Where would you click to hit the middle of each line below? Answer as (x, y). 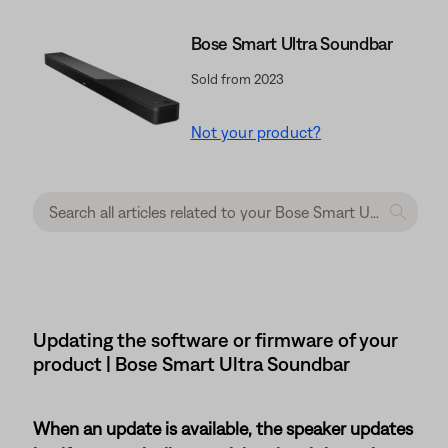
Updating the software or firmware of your (215, 339)
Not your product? (256, 132)
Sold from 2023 (237, 79)
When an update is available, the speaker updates (223, 428)
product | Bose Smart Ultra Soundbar (191, 363)
